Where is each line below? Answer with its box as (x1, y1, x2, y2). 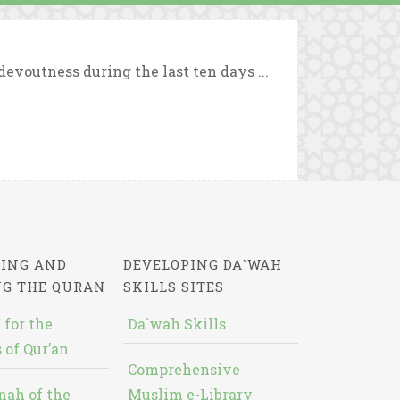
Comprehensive (127, 360, 240, 379)
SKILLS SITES (122, 278, 224, 296)
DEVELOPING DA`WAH (122, 255, 282, 273)
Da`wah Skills (127, 314, 226, 333)
